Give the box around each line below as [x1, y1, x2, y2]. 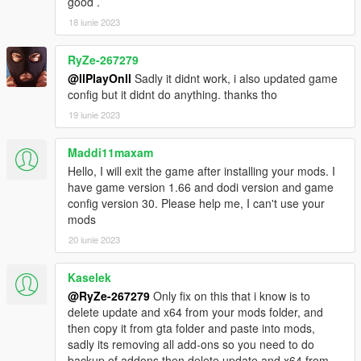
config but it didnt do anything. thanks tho [68, 85, 277, 102]
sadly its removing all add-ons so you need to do [68, 335, 314, 352]
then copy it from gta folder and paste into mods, [68, 319, 315, 336]
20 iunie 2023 [68, 232, 120, 246]
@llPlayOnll [68, 69, 131, 86]
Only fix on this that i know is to [150, 287, 310, 304]
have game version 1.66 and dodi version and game [68, 178, 334, 195]
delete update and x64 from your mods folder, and [68, 303, 323, 320]
